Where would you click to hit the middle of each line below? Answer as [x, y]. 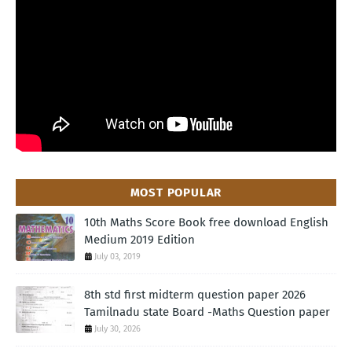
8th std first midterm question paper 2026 [195, 295]
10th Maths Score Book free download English [206, 223]
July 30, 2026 [117, 329]
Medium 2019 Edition [139, 240]
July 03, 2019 [117, 257]
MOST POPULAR [176, 193]
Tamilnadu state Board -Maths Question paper [207, 312]
